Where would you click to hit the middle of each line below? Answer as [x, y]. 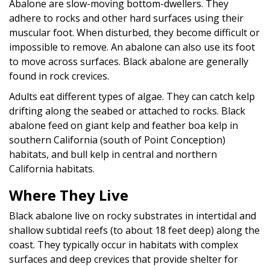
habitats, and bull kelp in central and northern [113, 154]
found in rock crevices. [59, 76]
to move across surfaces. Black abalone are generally [129, 61]
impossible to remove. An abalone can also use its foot [132, 47]
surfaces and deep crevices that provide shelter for [124, 259]
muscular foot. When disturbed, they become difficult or [134, 32]
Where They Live [69, 195]
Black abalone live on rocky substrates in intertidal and [133, 215]
